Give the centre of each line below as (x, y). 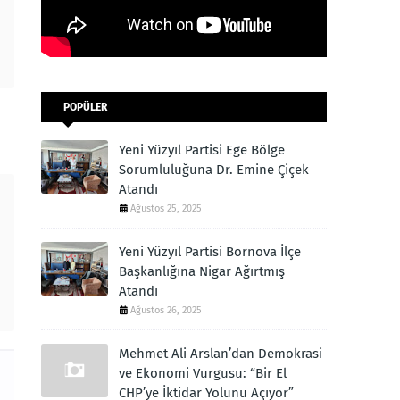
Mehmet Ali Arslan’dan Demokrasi (221, 354)
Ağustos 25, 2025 (166, 208)
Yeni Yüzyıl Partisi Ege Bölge (202, 150)
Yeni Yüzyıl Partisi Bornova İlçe (210, 252)
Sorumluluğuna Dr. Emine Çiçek (214, 170)
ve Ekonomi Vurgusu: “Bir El (203, 373)
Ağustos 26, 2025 (166, 310)
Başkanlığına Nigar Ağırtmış (202, 271)
